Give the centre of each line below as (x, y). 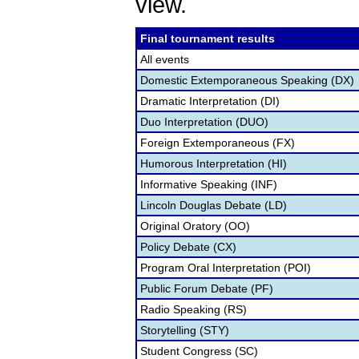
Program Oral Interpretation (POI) (226, 268)
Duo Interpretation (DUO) (204, 122)
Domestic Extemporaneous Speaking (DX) (247, 80)
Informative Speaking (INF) (209, 184)
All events (165, 59)
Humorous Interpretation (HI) (214, 163)
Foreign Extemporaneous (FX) (218, 143)
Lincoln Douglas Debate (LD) (214, 205)
